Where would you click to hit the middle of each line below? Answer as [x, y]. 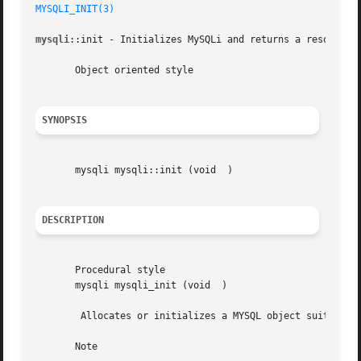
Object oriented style [115, 71]
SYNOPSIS [65, 120]
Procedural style [101, 270]
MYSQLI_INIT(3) [75, 9]
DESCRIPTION [73, 220]
